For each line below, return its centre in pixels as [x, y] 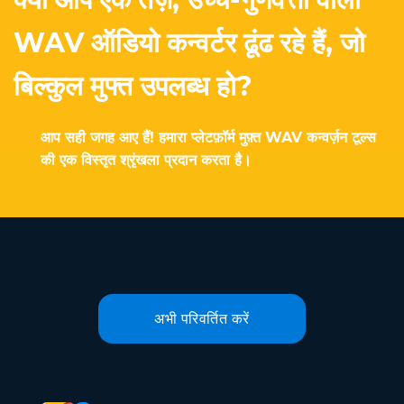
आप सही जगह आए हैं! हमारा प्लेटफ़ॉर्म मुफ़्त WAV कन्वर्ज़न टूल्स [208, 138]
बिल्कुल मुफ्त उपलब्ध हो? [133, 86]
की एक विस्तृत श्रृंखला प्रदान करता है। [146, 160]
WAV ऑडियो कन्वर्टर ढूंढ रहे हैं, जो [189, 43]
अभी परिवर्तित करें [202, 318]
